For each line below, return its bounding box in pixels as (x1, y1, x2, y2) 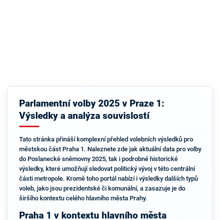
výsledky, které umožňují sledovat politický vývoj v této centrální (19, 165, 195, 172)
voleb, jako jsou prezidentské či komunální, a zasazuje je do (19, 185, 185, 192)
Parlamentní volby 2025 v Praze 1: (19, 98, 165, 109)
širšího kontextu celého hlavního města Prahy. (19, 194, 147, 202)
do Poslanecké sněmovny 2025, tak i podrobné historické (19, 155, 178, 163)
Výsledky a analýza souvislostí (19, 110, 149, 121)
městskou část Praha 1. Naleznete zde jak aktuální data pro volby (19, 145, 201, 153)
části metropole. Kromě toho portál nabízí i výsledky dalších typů (19, 175, 198, 182)
